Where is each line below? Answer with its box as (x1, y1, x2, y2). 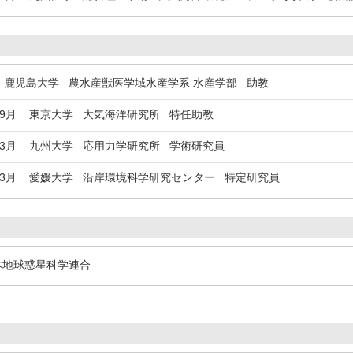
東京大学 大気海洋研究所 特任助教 (17, 108, 214, 121)
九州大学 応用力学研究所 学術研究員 (17, 139, 225, 152)
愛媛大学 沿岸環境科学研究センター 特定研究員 (17, 171, 280, 184)
